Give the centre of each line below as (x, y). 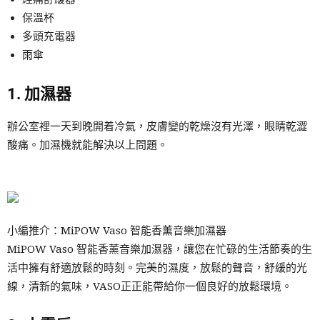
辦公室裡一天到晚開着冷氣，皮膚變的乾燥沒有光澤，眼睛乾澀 (157, 126)
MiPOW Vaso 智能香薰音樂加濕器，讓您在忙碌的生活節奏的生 (160, 249)
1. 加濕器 (39, 94)
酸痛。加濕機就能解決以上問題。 (87, 145)
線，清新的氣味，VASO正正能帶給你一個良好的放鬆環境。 (150, 286)
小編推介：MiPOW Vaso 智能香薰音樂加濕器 (117, 230)
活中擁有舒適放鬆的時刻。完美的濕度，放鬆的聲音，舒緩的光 (157, 267)
